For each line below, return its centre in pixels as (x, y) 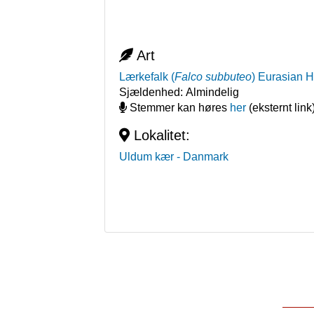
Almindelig (213, 93)
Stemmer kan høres (179, 108)
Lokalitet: (160, 136)
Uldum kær (147, 157)
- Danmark (203, 157)
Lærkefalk (144, 77)
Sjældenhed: (153, 93)
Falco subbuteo (213, 77)
